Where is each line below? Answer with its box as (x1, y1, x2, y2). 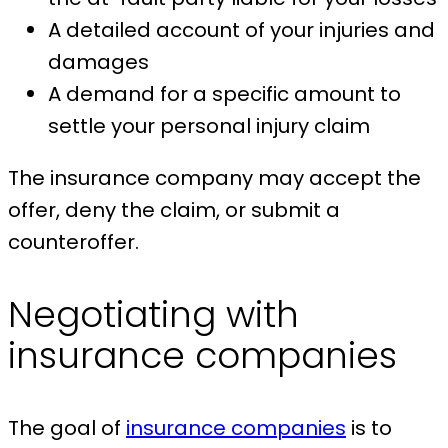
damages (48, 48, 149, 77)
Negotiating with (8, 289, 299, 341)
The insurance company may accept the (8, 164, 421, 193)
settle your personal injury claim (48, 112, 370, 141)
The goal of (8, 414, 126, 443)
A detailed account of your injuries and (48, 16, 435, 45)
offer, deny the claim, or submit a (8, 196, 340, 225)
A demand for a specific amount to (48, 80, 401, 109)
